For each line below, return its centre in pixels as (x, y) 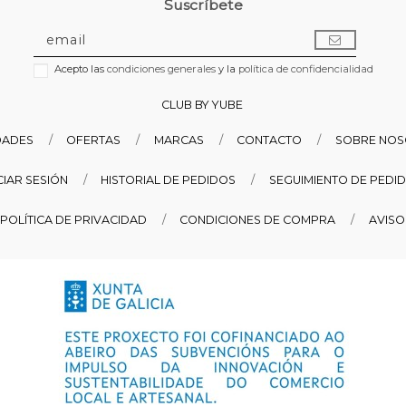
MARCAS (179, 140)
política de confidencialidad (305, 68)
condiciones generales (161, 68)
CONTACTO (270, 140)
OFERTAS (94, 140)
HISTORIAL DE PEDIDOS (169, 180)
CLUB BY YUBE (203, 105)
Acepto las (80, 68)
